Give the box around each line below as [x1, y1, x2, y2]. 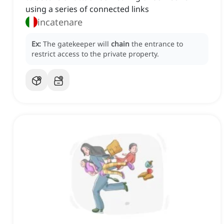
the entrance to [131, 39, 183, 49]
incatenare [37, 16, 82, 28]
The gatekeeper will [43, 39, 111, 49]
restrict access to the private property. [31, 49, 159, 59]
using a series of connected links [25, 3, 149, 15]
